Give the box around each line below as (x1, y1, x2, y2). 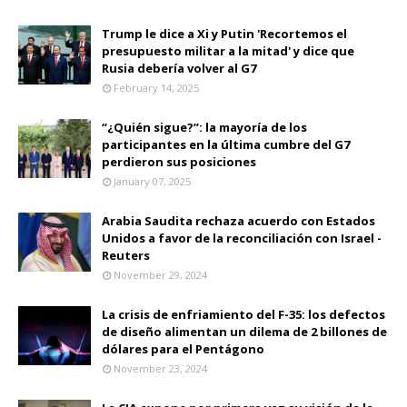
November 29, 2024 (114, 267, 207, 282)
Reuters (102, 246, 150, 263)
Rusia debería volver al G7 (102, 59, 256, 76)
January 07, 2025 (114, 174, 191, 188)
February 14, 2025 (114, 80, 199, 94)
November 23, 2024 (114, 361, 207, 375)
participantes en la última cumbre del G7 (102, 135, 350, 153)
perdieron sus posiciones (102, 153, 256, 170)
